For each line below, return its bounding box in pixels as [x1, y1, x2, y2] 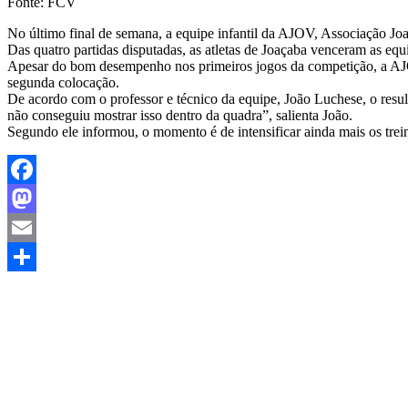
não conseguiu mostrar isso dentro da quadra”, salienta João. [7, 107, 352, 124]
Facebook [7, 190, 64, 207]
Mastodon [7, 219, 65, 236]
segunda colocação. [7, 75, 119, 91]
